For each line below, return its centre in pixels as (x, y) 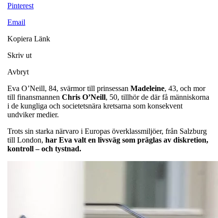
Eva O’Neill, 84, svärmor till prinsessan (69, 88)
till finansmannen (35, 97)
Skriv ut (19, 55)
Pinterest (20, 5)
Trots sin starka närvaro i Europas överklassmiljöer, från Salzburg (107, 131)
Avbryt (18, 72)
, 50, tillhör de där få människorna (157, 97)
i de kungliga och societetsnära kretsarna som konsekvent (95, 106)
